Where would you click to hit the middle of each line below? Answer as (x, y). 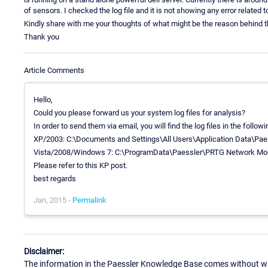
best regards (55, 178)
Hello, (43, 99)
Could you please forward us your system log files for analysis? (139, 112)
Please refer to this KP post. (80, 165)
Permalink (89, 200)
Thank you (42, 36)
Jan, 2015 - (53, 200)
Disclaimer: (44, 252)
